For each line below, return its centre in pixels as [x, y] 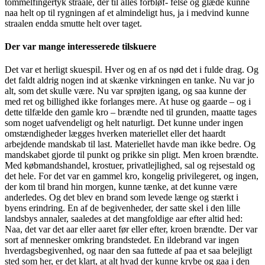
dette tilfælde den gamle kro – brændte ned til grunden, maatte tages [131, 112]
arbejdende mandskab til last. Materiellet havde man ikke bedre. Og [130, 144]
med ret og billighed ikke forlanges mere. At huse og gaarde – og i [128, 102]
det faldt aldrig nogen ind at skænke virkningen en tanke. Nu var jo [130, 80]
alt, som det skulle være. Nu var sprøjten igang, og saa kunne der [125, 91]
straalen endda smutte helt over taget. [73, 23]
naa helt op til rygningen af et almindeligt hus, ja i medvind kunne [127, 12]
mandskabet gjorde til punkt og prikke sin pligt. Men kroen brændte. [132, 155]
